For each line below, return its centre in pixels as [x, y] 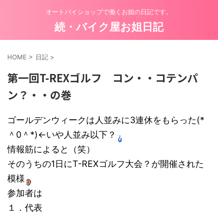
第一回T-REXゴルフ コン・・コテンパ [103, 77]
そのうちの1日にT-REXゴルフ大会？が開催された [106, 164]
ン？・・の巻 [39, 94]
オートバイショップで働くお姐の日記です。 [109, 12]
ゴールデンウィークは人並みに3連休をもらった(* [106, 120]
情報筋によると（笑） [51, 149]
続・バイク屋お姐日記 [109, 27]
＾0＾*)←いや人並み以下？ [62, 135]
